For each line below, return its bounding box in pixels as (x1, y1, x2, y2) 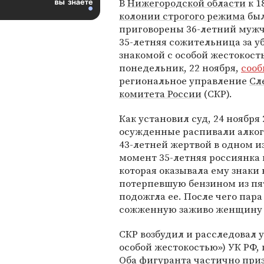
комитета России (119, 87, 202, 101)
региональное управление (119, 74, 249, 88)
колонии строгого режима (119, 9, 245, 23)
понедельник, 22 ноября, (119, 61, 241, 75)
